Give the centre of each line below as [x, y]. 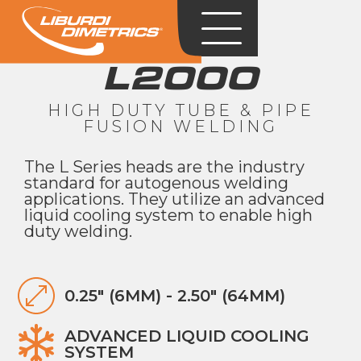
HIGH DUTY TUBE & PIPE [180, 110]
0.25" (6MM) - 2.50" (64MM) [175, 296]
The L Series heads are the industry [164, 167]
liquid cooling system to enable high [168, 215]
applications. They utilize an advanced [174, 199]
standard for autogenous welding [156, 183]
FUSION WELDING [180, 127]
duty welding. [78, 231]
